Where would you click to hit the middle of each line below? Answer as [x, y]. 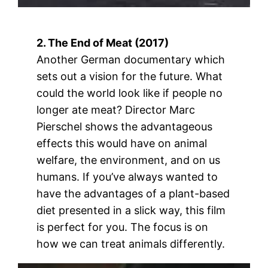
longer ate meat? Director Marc [116, 109]
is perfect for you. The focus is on [123, 227]
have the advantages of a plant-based [133, 193]
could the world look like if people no [130, 93]
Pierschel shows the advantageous [125, 126]
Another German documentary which [131, 59]
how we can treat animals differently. [131, 243]
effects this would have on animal [122, 143]
